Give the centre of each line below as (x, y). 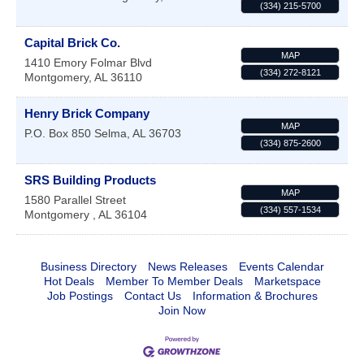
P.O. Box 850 (58, 134)
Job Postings (80, 296)
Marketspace (287, 282)
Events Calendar (281, 267)
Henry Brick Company (87, 114)
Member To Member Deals (174, 282)
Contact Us (152, 296)
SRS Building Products (90, 180)
